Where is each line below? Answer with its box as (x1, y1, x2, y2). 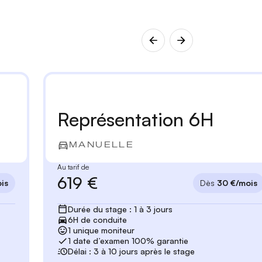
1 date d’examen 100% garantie (67, 236, 188, 246)
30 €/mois (217, 178, 257, 188)
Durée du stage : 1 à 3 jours (67, 204, 173, 215)
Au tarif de (57, 163, 89, 172)
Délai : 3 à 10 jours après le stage (67, 246, 195, 257)
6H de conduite (67, 215, 127, 225)
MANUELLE (69, 140, 135, 150)
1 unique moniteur (67, 225, 135, 236)
